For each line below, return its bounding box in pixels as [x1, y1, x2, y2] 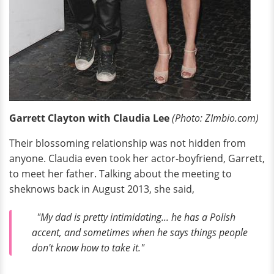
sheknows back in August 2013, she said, [9, 182, 194, 196]
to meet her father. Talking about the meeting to [9, 167, 232, 181]
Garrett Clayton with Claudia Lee [9, 111, 172, 125]
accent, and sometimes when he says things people [32, 226, 248, 240]
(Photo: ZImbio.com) [172, 111, 259, 125]
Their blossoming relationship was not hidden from [9, 136, 246, 150]
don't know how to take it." [32, 241, 144, 255]
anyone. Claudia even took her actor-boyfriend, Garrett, [9, 152, 265, 166]
